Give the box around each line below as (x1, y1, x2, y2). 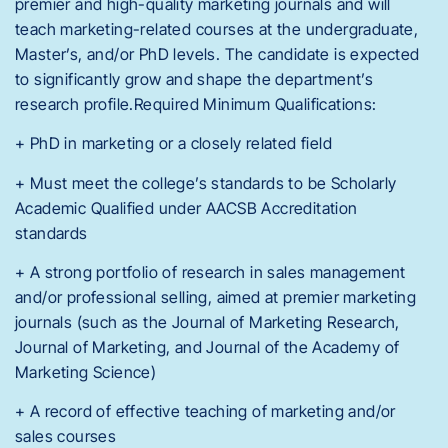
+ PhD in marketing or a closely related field (15, 133, 332, 154)
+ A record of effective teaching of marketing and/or (15, 401, 396, 422)
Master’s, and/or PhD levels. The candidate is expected (15, 43, 420, 64)
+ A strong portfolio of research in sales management (15, 262, 406, 283)
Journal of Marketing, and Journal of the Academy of (15, 337, 400, 358)
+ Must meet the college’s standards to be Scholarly (15, 172, 397, 193)
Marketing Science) (15, 362, 157, 383)
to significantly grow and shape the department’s (15, 68, 374, 89)
